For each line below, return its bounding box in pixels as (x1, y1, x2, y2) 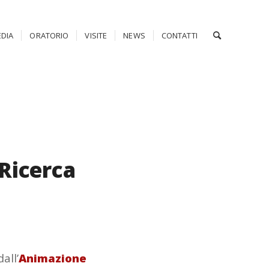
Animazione (19, 250, 87, 265)
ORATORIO (29, 30, 69, 41)
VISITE (85, 30, 107, 41)
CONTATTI (161, 30, 198, 41)
